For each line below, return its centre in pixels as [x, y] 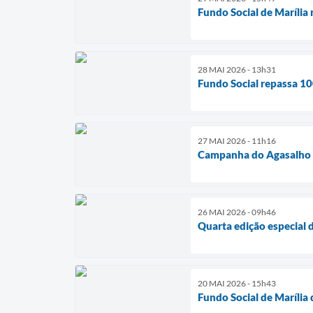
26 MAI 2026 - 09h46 [237, 212]
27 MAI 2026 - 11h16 [237, 140]
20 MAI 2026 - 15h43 [237, 283]
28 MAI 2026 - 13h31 [237, 69]
